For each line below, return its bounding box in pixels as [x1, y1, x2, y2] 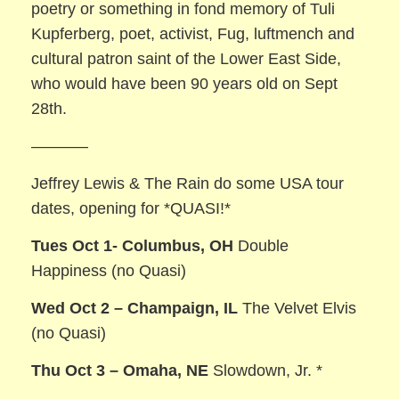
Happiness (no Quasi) [31, 262, 187, 281]
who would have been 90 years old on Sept [31, 74, 338, 93]
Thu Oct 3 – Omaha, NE [31, 362, 209, 380]
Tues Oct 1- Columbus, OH [31, 237, 234, 256]
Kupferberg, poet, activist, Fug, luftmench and [31, 24, 355, 43]
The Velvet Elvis [238, 299, 357, 318]
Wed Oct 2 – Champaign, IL [31, 299, 239, 318]
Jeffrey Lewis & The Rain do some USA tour [31, 175, 345, 193]
